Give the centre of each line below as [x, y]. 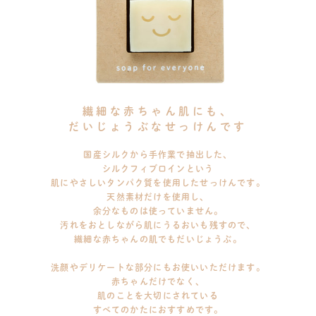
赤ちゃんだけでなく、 [158, 282]
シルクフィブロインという [158, 169]
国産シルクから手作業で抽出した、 [158, 155]
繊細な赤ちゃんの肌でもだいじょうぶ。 [158, 240]
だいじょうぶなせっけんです [158, 126]
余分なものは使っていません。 [158, 212]
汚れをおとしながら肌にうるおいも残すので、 [158, 226]
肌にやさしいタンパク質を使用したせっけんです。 [158, 183]
